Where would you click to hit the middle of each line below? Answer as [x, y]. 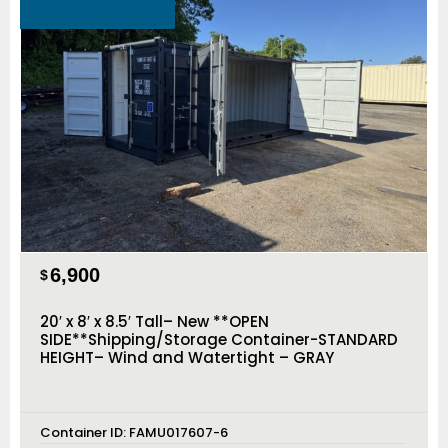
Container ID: [84, 432]
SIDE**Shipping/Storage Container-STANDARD [219, 339]
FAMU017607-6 [178, 432]
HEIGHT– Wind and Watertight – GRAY [187, 357]
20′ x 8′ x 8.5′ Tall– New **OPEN [154, 321]
